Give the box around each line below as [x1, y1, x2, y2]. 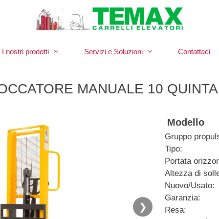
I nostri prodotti [2, 47, 49, 56]
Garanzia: [165, 193, 200, 202]
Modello [167, 117, 204, 128]
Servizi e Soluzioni [84, 47, 143, 56]
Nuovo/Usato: [165, 181, 215, 190]
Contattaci [178, 47, 210, 56]
